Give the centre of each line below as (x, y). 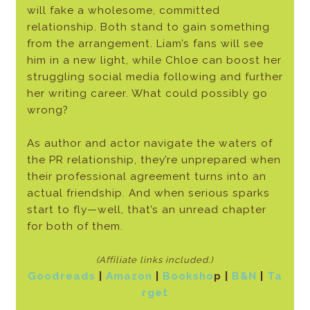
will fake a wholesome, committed (123, 11)
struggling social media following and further (155, 77)
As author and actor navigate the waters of (149, 144)
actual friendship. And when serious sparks (148, 193)
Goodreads (61, 276)
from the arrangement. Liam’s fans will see (145, 44)
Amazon (129, 276)
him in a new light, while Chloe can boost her (154, 61)
